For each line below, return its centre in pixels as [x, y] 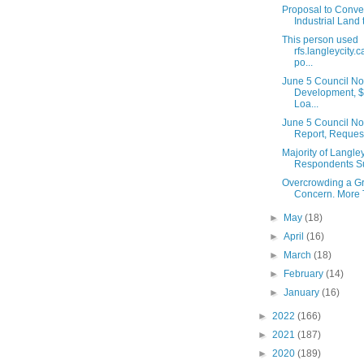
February [305, 274]
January [303, 293]
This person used [320, 40]
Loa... [306, 104]
